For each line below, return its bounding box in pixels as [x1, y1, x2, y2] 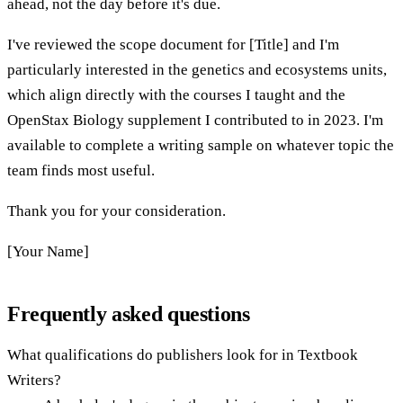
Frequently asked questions [7, 301, 250, 326]
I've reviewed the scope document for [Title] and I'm [7, 35, 339, 53]
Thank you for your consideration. [7, 201, 226, 219]
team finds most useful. [7, 161, 155, 179]
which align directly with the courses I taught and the [7, 85, 345, 103]
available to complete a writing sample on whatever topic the [7, 136, 394, 154]
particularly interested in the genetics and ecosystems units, [7, 60, 387, 78]
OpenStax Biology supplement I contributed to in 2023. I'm [7, 111, 383, 129]
